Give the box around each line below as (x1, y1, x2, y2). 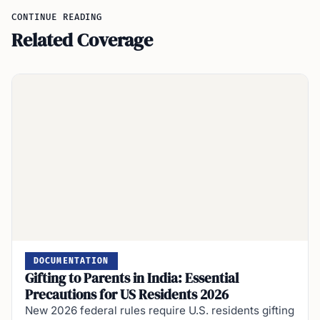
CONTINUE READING (11, 12, 103, 24)
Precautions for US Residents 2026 (25, 285, 229, 304)
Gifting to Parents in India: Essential (25, 269, 239, 288)
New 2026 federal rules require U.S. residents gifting (25, 304, 294, 318)
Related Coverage (11, 27, 153, 54)
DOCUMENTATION (34, 256, 109, 266)
